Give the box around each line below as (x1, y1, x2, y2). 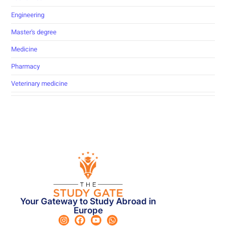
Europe (73, 205, 103, 216)
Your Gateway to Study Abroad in (20, 196, 156, 207)
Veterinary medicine (11, 78, 68, 88)
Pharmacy (11, 61, 40, 71)
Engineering (11, 10, 45, 20)
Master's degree (11, 27, 57, 37)
